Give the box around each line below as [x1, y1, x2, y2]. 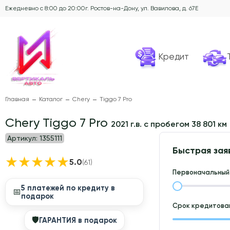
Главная [5, 95, 29, 103]
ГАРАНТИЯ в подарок [39, 216, 117, 225]
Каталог [39, 95, 63, 103]
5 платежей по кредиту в [21, 183, 115, 193]
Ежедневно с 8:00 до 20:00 [5, 5, 85, 12]
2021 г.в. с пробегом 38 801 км [111, 119, 227, 129]
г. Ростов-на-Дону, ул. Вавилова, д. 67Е [85, 5, 198, 12]
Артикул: [7, 134, 37, 143]
